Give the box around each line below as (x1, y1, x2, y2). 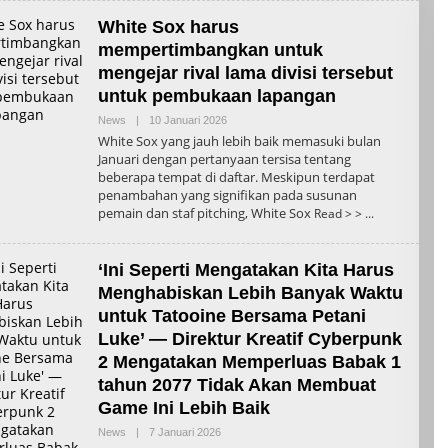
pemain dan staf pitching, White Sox (97, 203, 314, 222)
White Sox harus (97, 16, 239, 37)
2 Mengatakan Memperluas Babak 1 (97, 351, 401, 372)
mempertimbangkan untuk (97, 39, 323, 60)
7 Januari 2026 (148, 425, 221, 438)
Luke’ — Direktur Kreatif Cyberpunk (97, 328, 402, 349)
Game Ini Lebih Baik (97, 397, 270, 418)
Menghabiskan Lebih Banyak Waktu (97, 282, 403, 303)
